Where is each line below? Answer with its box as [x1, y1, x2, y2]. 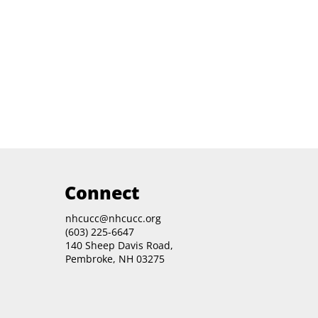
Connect [65, 180, 141, 205]
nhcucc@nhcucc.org [65, 211, 161, 225]
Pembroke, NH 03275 [65, 251, 165, 265]
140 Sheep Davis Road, [65, 238, 173, 252]
